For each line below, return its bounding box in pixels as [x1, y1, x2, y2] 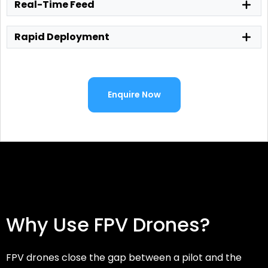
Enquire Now [107, 88, 161, 100]
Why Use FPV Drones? [6, 211, 210, 238]
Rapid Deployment [14, 29, 109, 44]
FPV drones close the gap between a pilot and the [6, 250, 242, 264]
